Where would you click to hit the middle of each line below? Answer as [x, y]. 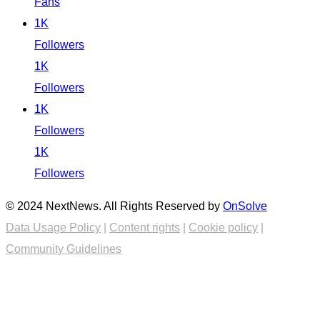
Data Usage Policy [53, 227]
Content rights [145, 227]
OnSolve [245, 206]
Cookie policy [223, 227]
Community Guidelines [64, 249]
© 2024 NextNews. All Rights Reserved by [114, 206]
